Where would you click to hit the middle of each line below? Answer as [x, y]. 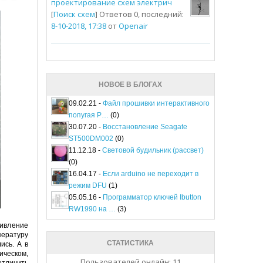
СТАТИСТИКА [131, 243]
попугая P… [88, 115]
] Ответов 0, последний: [139, 14]
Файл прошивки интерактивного [156, 104]
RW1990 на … [92, 209]
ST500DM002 [91, 139]
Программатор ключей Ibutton [152, 198]
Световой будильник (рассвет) [153, 151]
